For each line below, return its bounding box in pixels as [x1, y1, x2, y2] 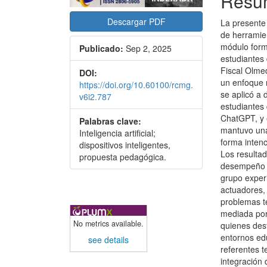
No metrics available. [73, 218, 144, 229]
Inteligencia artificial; [79, 127, 156, 139]
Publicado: [79, 42, 123, 55]
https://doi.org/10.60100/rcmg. [79, 79, 193, 91]
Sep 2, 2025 [123, 42, 172, 55]
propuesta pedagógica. [79, 151, 166, 163]
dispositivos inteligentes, [79, 139, 170, 151]
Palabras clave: [79, 115, 141, 128]
